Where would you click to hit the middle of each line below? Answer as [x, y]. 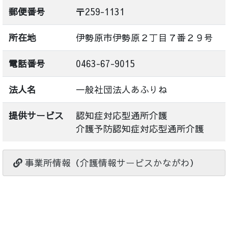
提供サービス [36, 115]
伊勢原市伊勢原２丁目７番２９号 [145, 37]
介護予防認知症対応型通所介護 [140, 129]
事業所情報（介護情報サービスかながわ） [111, 163]
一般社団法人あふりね [122, 89]
